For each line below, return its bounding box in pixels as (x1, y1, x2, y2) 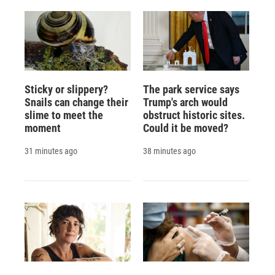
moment (25, 121, 61, 134)
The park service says (142, 82, 239, 96)
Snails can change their (25, 95, 128, 109)
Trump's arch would (142, 95, 228, 109)
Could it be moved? (142, 121, 228, 134)
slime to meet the (25, 108, 103, 122)
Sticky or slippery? (25, 82, 108, 96)
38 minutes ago (142, 145, 196, 156)
